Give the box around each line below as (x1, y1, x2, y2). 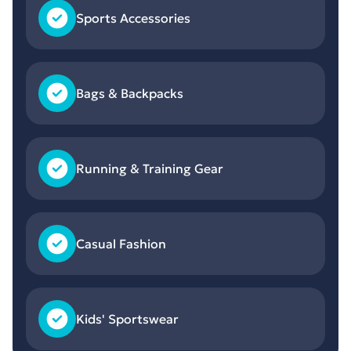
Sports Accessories (76, 10, 190, 26)
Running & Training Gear (76, 161, 223, 176)
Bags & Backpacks (76, 85, 183, 101)
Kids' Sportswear (76, 311, 179, 327)
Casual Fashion (76, 236, 166, 251)
